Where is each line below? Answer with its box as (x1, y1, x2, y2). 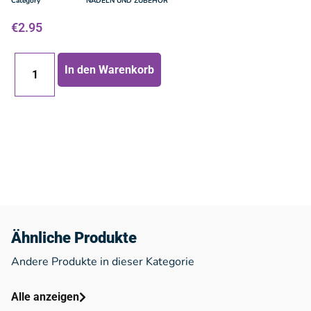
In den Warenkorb (65, 63, 155, 76)
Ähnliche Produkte (11, 229, 137, 246)
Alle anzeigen (11, 290, 79, 303)
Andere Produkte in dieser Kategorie (11, 254, 194, 269)
